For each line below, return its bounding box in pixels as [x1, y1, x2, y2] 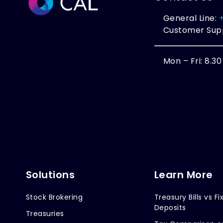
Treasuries [25, 208, 64, 219]
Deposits [154, 202, 186, 213]
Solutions [25, 167, 75, 182]
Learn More [154, 167, 213, 182]
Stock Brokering [25, 192, 83, 202]
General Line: [163, 12, 219, 24]
